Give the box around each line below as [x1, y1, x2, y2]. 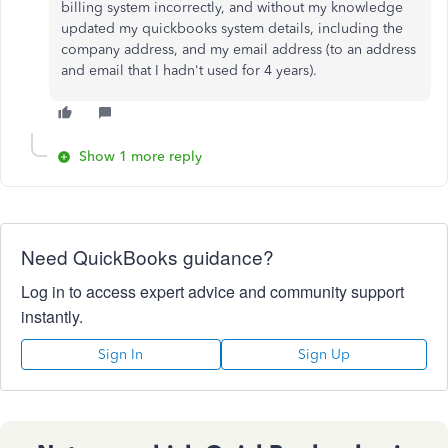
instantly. [21, 304, 83, 328]
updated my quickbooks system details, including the [61, 19, 403, 37]
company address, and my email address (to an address [61, 40, 416, 58]
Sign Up [297, 345, 350, 363]
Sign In [98, 345, 144, 363]
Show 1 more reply [79, 147, 202, 165]
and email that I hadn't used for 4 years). [61, 61, 329, 79]
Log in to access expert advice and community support [21, 279, 404, 303]
